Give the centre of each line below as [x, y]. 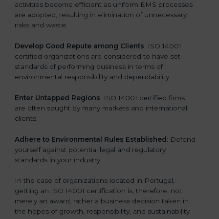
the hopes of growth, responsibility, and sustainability [102, 211]
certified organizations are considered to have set [98, 56]
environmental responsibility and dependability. [93, 77]
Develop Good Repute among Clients [79, 46]
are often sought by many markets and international [101, 108]
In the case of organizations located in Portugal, [95, 181]
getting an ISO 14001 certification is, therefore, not [98, 191]
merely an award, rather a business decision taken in [102, 201]
